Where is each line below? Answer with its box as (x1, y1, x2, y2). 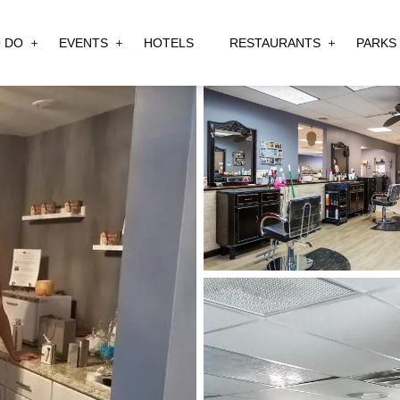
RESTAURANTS (229, 35, 321, 50)
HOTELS (143, 35, 194, 50)
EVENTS (58, 35, 108, 50)
